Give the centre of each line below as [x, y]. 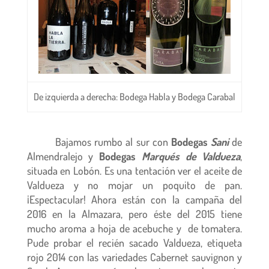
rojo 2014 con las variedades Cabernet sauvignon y [134, 257]
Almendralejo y [63, 156]
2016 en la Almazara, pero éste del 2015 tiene [134, 214]
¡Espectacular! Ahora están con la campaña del [134, 199]
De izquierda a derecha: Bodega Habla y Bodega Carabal [134, 97]
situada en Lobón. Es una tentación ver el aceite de [134, 171]
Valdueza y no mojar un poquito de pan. [134, 185]
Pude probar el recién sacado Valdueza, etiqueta [134, 243]
